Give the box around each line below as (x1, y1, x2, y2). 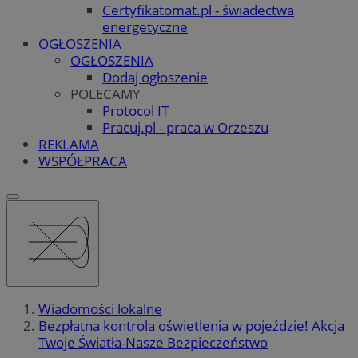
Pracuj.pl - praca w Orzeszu (102, 117, 268, 137)
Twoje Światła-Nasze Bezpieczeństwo (38, 333, 268, 352)
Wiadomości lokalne (38, 300, 162, 319)
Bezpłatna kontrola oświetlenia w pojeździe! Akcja (38, 316, 344, 336)
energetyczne (102, 17, 188, 36)
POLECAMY (70, 84, 141, 103)
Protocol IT (102, 101, 169, 120)
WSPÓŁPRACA (38, 151, 127, 170)
